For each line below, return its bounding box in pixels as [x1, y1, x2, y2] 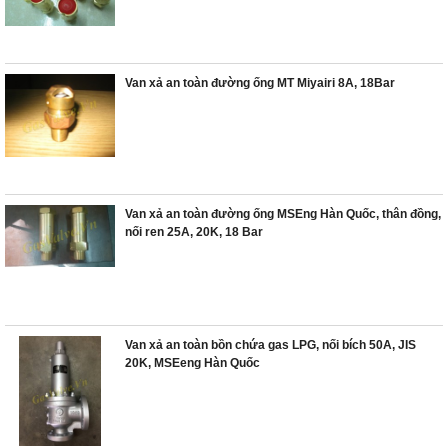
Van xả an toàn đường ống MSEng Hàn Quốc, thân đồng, [125, 207, 441, 221]
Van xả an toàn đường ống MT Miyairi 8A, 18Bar [125, 76, 395, 90]
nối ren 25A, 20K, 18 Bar [125, 225, 263, 239]
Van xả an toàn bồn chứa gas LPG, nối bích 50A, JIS [125, 338, 416, 352]
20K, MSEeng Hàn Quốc [125, 356, 260, 370]
